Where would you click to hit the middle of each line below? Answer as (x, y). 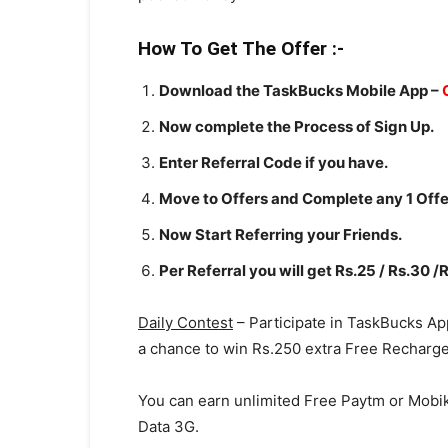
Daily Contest (185, 322)
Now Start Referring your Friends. (280, 234)
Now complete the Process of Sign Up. (296, 126)
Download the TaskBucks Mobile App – (300, 90)
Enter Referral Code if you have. (273, 162)
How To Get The (209, 48)
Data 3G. (168, 426)
